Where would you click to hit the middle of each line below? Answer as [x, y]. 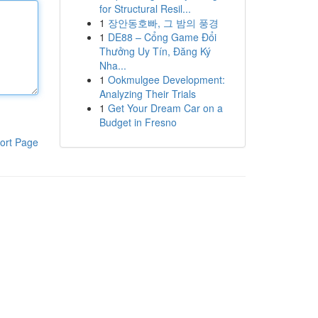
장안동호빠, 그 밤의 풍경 [163, 23]
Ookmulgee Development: [166, 79]
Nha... [113, 65]
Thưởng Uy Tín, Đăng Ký [155, 51]
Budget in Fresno [138, 122]
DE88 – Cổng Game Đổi [162, 37]
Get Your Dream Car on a [165, 108]
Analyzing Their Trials [147, 94]
